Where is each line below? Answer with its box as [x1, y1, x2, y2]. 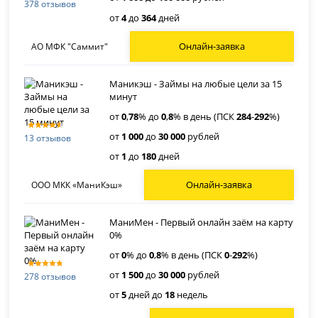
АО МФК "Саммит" [31, 40, 109, 53]
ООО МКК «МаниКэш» [31, 179, 123, 192]
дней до [126, 288, 165, 302]
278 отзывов [24, 270, 77, 283]
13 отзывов [24, 131, 72, 144]
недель [175, 288, 209, 302]
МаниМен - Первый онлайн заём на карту [109, 216, 294, 229]
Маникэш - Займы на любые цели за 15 [109, 77, 283, 91]
